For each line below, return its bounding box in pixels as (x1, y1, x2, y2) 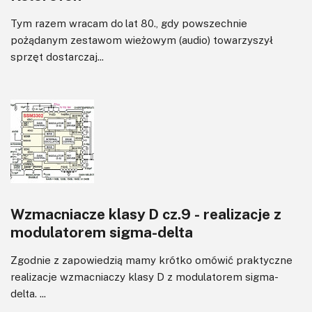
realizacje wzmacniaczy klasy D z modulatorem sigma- (10, 270, 279, 283)
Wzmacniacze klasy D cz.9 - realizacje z (10, 204, 281, 223)
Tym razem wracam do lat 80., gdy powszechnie (10, 16, 247, 29)
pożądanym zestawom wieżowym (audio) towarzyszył (10, 33, 273, 46)
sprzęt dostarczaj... (10, 49, 104, 63)
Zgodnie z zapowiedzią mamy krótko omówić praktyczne (10, 253, 292, 266)
